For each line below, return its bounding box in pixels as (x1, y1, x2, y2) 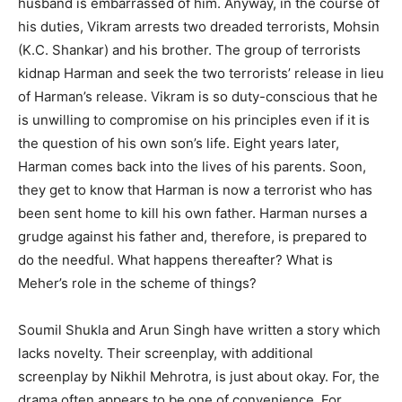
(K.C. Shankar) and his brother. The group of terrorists (18, 40, 361, 58)
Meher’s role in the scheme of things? (18, 274, 257, 292)
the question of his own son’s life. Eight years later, (18, 134, 339, 152)
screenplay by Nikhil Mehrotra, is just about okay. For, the (18, 367, 380, 385)
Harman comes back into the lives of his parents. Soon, (18, 157, 366, 175)
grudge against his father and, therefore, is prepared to (18, 227, 367, 245)
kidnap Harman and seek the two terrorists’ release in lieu (18, 64, 384, 82)
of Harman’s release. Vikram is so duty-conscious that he (18, 87, 378, 105)
